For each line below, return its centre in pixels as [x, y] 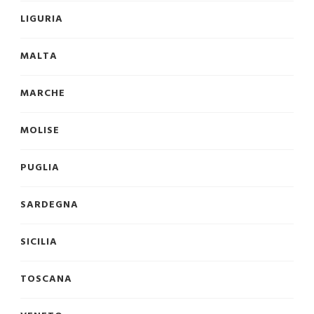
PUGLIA [40, 168]
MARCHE [43, 94]
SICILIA [39, 243]
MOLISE [40, 131]
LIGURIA [42, 20]
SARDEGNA [49, 205]
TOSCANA [46, 280]
